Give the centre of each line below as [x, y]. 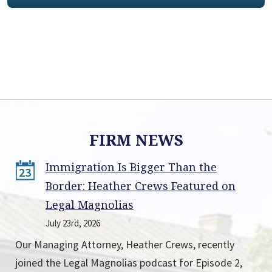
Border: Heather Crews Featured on [141, 186]
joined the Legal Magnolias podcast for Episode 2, [129, 263]
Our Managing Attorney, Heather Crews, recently [125, 244]
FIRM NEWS [136, 140]
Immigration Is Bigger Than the [131, 167]
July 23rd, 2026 [73, 223]
